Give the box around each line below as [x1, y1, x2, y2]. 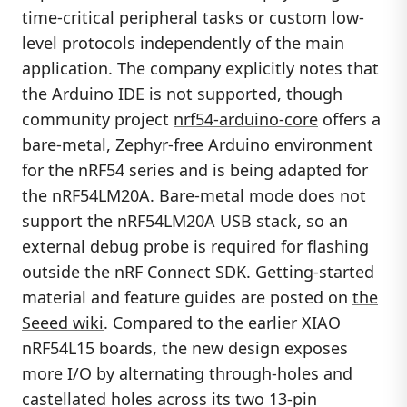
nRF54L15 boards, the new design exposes [22, 336, 348, 359]
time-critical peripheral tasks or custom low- [22, 5, 364, 28]
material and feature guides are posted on [22, 285, 352, 308]
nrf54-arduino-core [174, 107, 318, 130]
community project [22, 107, 174, 130]
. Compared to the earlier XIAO [104, 311, 341, 333]
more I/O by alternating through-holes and [22, 362, 352, 384]
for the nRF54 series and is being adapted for [22, 158, 368, 181]
